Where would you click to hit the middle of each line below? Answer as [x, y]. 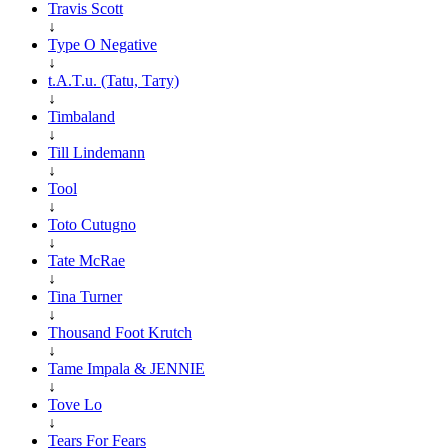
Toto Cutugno [92, 224]
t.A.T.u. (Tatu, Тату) [113, 80]
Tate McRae [86, 260]
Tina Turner [85, 296]
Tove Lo [75, 404]
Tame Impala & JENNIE [126, 368]
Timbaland [81, 116]
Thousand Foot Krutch [120, 332]
